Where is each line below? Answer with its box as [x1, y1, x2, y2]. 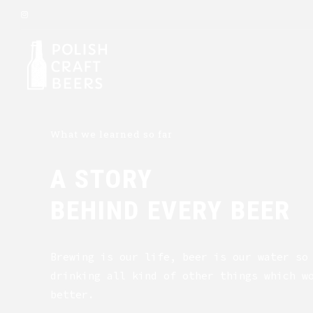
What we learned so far [50, 128, 173, 140]
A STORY [50, 163, 153, 194]
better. [50, 287, 94, 301]
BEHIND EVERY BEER [50, 194, 291, 226]
